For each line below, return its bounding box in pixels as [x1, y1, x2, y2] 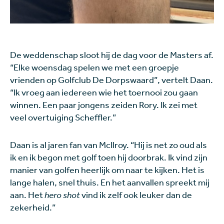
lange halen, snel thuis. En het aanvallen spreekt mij [10, 176, 209, 187]
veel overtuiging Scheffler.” [10, 111, 116, 122]
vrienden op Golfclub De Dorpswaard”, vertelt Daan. [10, 73, 213, 85]
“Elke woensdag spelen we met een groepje [10, 61, 179, 72]
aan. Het [10, 188, 44, 200]
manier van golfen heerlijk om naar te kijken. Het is [10, 163, 204, 175]
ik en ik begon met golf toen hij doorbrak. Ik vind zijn [10, 151, 207, 162]
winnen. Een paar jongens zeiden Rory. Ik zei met [10, 98, 197, 110]
